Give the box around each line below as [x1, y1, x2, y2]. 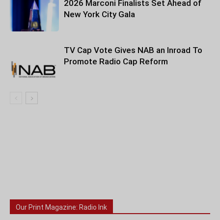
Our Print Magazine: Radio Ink [16, 203, 107, 211]
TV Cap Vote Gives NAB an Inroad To [64, 45, 202, 55]
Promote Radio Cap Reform [64, 56, 168, 66]
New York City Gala [64, 9, 135, 19]
